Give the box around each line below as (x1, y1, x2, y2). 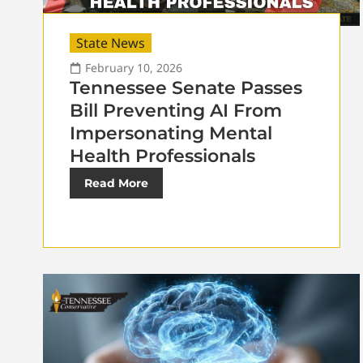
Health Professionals (70, 145, 255, 168)
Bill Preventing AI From (70, 100, 282, 122)
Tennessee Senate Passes (70, 77, 302, 100)
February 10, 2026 (85, 60, 182, 76)
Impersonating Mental (70, 122, 272, 145)
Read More (84, 176, 148, 191)
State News (76, 34, 145, 53)
